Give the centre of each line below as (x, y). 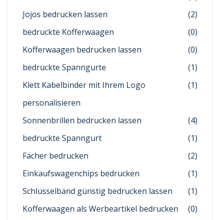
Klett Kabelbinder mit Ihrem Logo (84, 85)
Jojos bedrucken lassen (65, 14)
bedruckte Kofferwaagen (68, 32)
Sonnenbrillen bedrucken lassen (82, 121)
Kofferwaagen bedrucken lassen (82, 50)
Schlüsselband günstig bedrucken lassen (97, 191)
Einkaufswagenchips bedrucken (81, 174)
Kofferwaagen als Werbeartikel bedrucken (100, 209)
